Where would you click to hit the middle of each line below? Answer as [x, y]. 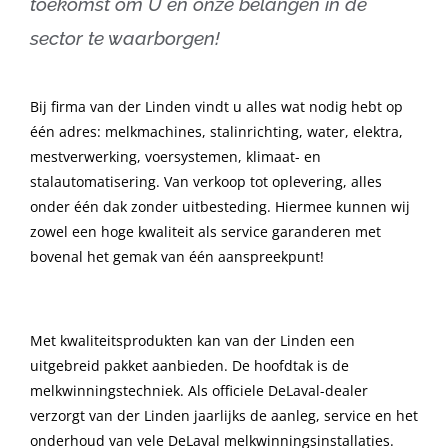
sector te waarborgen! [125, 38]
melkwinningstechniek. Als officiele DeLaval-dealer [199, 390]
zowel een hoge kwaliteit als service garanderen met [205, 232]
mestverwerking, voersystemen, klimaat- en [175, 157]
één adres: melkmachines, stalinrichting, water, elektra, [216, 132]
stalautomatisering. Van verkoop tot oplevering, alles [206, 182]
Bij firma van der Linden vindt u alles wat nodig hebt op [216, 107]
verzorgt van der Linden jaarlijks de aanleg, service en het [224, 415]
